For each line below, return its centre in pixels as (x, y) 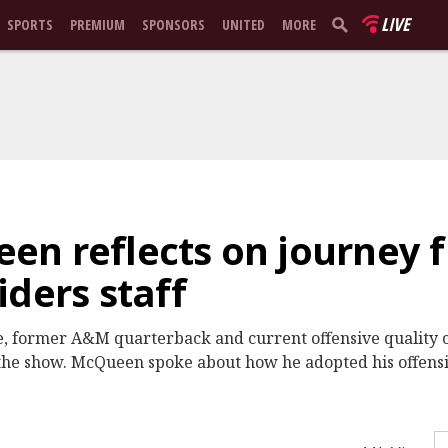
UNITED (243, 24)
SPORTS (30, 24)
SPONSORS (173, 24)
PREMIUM (97, 24)
